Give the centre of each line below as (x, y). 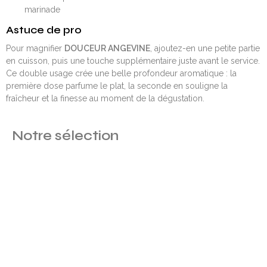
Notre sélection (65, 136)
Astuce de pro (44, 30)
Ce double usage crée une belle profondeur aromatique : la (121, 73)
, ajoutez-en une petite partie (205, 48)
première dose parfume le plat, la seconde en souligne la (117, 86)
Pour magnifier (35, 48)
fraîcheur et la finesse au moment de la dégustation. (105, 98)
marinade (42, 9)
